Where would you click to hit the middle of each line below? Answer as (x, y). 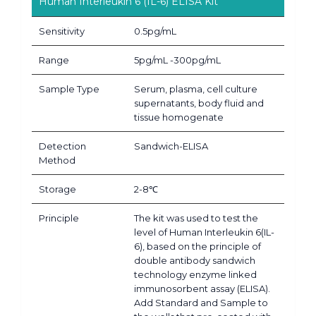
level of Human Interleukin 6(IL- (204, 232)
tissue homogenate (179, 117)
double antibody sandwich (195, 260)
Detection (62, 146)
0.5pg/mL (155, 31)
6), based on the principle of (197, 246)
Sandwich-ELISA (171, 146)
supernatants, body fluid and (199, 103)
